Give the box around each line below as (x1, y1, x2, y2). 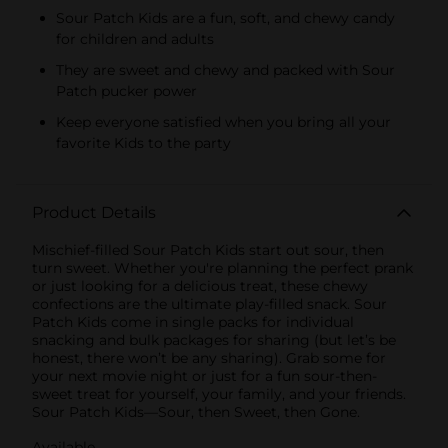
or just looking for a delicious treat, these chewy (32, 276, 368, 295)
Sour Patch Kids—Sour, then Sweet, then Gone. (32, 402, 360, 421)
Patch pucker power (56, 81, 197, 100)
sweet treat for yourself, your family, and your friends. (32, 384, 406, 403)
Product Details (32, 202, 156, 222)
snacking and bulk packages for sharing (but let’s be (32, 330, 396, 349)
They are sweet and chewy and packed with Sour (56, 60, 395, 79)
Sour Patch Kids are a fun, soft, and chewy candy (56, 8, 395, 27)
